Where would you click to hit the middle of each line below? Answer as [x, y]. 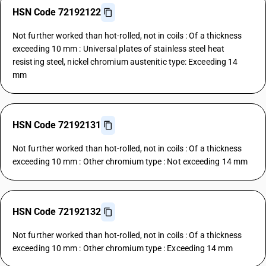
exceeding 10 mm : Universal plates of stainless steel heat [118, 49]
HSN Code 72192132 [57, 212]
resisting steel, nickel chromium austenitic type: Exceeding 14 [125, 62]
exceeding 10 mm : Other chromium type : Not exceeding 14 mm [130, 161]
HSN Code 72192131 [57, 125]
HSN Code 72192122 [57, 12]
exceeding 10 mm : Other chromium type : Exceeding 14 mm [123, 248]
